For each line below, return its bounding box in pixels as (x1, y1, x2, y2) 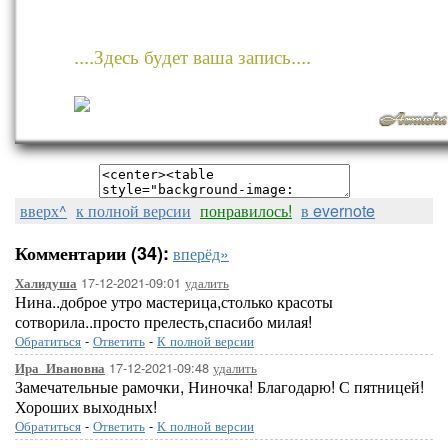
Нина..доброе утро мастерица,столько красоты (15, 290, 333, 313)
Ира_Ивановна (15, 359, 105, 377)
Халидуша (15, 274, 77, 292)
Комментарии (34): (15, 240, 169, 266)
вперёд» (173, 242, 229, 265)
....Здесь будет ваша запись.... (74, 42, 311, 69)
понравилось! (200, 199, 292, 222)
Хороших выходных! (15, 395, 157, 418)
